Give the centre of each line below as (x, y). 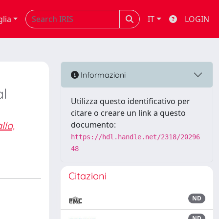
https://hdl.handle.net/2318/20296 (135, 137)
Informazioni (102, 75)
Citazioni (88, 176)
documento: (93, 125)
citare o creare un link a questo (128, 113)
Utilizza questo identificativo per (131, 101)
